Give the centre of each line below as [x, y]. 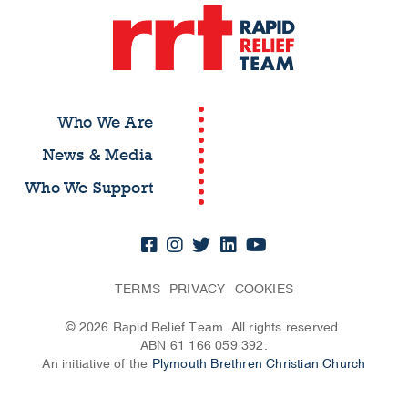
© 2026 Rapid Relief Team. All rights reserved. [204, 328]
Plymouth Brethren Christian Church [259, 364]
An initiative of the [97, 364]
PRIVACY [198, 290]
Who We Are [105, 123]
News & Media [97, 156]
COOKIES [264, 290]
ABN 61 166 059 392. [204, 346]
